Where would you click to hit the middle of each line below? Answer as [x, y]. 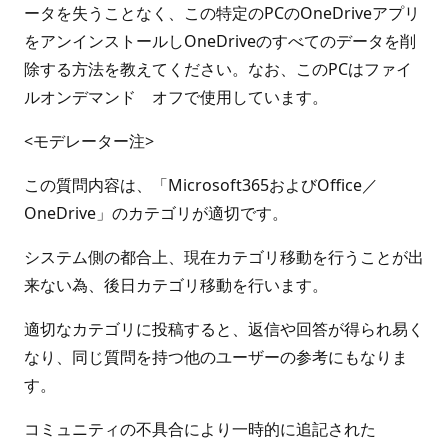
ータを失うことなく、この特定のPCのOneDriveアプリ [222, 13]
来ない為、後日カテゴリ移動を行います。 [176, 285]
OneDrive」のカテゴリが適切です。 [156, 213]
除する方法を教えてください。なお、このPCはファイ [218, 69]
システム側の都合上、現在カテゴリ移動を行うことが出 [224, 257]
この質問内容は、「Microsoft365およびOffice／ [201, 185]
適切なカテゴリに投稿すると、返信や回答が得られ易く [224, 329]
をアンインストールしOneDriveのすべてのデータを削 [220, 41]
